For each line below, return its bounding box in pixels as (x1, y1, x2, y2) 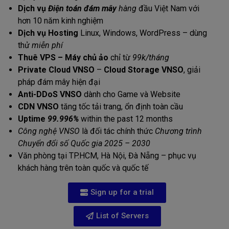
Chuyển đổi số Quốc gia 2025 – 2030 (18, 139, 150, 148)
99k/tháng (132, 53, 169, 62)
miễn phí (32, 40, 63, 50)
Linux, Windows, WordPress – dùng (78, 28, 207, 38)
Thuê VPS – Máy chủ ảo (18, 53, 108, 62)
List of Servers (96, 211, 149, 220)
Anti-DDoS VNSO (18, 89, 82, 99)
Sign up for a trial (90, 188, 154, 197)
